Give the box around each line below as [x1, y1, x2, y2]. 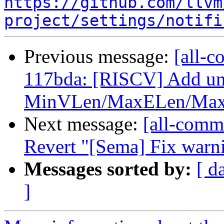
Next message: [24, 113, 143, 135]
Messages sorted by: [24, 158, 191, 180]
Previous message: [24, 45, 174, 67]
